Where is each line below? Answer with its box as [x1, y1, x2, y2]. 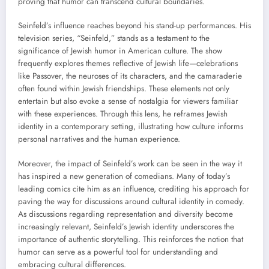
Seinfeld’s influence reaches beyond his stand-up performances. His [18, 20, 251, 32]
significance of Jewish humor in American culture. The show [18, 45, 222, 57]
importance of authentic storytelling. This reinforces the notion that [18, 233, 243, 245]
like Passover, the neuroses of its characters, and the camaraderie [18, 70, 242, 82]
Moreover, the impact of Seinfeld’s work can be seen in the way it [18, 157, 242, 169]
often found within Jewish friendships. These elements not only [18, 83, 229, 95]
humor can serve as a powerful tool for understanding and [18, 246, 218, 258]
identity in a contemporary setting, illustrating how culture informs [18, 121, 243, 133]
